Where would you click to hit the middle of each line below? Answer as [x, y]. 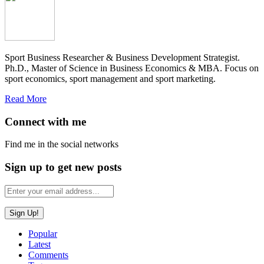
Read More [26, 98]
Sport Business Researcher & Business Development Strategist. [122, 57]
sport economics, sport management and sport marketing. [110, 78]
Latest [39, 244]
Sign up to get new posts [63, 167]
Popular [43, 233]
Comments [48, 255]
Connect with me [45, 121]
